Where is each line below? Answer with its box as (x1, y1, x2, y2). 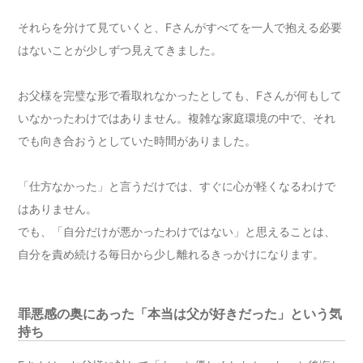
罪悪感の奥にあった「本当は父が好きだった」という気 (18, 305, 343, 322)
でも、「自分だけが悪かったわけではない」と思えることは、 (18, 224, 336, 239)
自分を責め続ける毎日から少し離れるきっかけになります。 (18, 247, 325, 262)
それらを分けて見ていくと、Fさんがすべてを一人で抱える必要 (18, 20, 343, 35)
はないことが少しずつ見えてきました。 (18, 43, 223, 58)
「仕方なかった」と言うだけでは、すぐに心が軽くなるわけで (18, 179, 336, 194)
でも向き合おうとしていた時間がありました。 (18, 134, 257, 148)
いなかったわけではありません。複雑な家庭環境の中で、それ (18, 111, 336, 126)
